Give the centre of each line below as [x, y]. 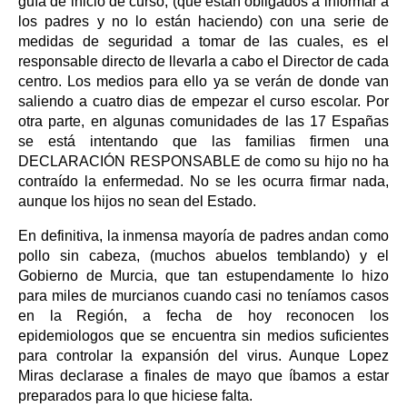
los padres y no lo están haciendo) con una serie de [203, 21]
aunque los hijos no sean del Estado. [137, 201]
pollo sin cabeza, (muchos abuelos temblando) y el [203, 255]
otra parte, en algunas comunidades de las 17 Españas [203, 121]
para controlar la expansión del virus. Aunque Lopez [203, 355]
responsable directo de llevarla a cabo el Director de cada [203, 61]
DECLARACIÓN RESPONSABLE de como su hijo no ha [203, 161]
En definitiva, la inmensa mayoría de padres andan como [203, 235]
